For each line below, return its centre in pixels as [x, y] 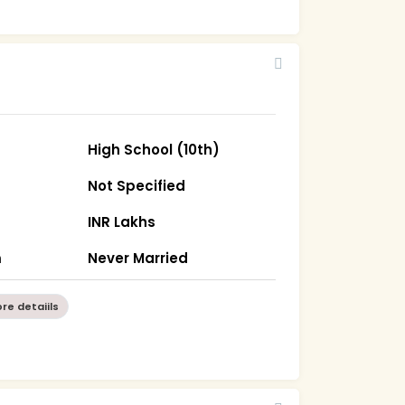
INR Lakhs [122, 221]
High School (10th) [154, 149]
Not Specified [137, 185]
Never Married [138, 258]
